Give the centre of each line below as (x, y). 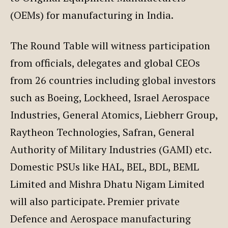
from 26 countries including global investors (113, 80)
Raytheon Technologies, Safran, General (102, 132)
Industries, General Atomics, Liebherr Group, (114, 115)
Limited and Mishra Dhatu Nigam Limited (107, 184)
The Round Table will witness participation (110, 45)
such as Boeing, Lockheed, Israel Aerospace (110, 97)
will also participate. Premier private (95, 201)
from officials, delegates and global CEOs (105, 63)
